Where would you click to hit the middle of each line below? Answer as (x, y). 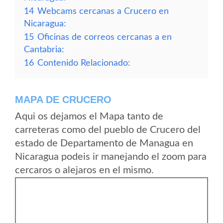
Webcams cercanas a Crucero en (103, 11)
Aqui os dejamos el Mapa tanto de (89, 116)
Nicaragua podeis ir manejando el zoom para (111, 157)
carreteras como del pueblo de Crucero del (108, 130)
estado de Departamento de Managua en (104, 143)
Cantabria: (44, 50)
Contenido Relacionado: (84, 63)
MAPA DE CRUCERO (63, 100)
